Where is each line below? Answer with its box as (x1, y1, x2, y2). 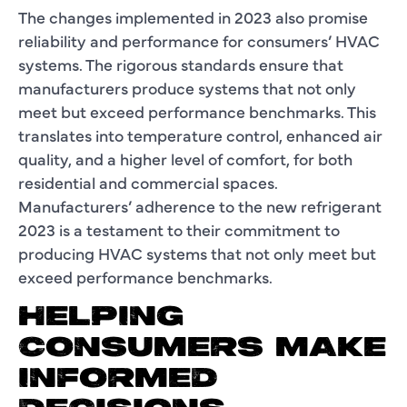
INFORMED (18, 363, 218, 395)
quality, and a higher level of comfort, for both (18, 146, 352, 170)
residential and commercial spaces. (18, 170, 278, 194)
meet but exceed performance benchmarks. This (18, 99, 376, 123)
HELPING (18, 302, 184, 333)
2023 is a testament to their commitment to (18, 217, 340, 241)
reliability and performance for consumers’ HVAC (18, 28, 380, 52)
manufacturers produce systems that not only (18, 75, 356, 99)
